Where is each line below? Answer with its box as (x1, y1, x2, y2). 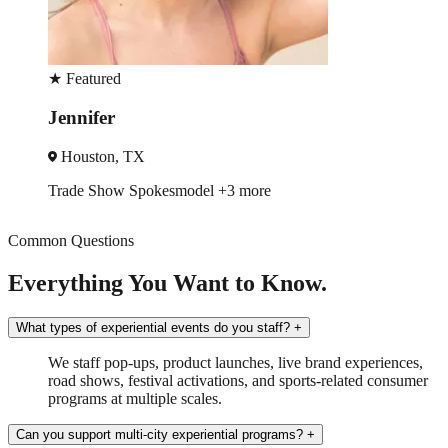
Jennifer (48, 106, 115, 128)
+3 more (218, 181, 271, 199)
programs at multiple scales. (48, 389, 222, 407)
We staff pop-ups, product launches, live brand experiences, (48, 353, 423, 371)
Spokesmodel (129, 181, 218, 199)
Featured (62, 70, 121, 88)
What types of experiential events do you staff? (16, 319, 290, 335)
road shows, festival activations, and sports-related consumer (48, 371, 428, 389)
